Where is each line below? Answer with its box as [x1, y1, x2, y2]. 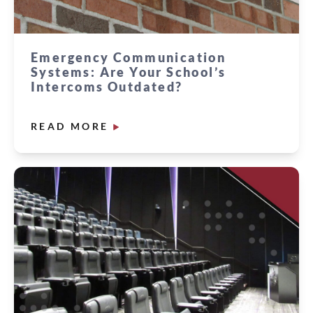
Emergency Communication [31, 50, 226, 66]
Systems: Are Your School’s [31, 64, 226, 80]
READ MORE [31, 120, 109, 133]
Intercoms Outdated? [31, 79, 183, 95]
